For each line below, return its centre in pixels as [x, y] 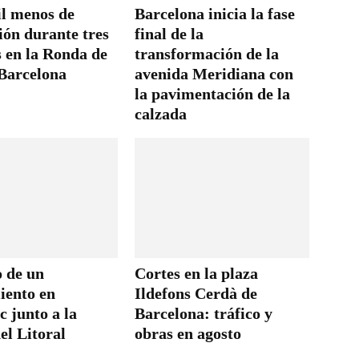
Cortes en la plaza [196, 273]
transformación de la [207, 53]
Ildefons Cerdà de [196, 293]
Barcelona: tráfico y [204, 313]
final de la [169, 33]
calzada [161, 113]
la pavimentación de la [212, 93]
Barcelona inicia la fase [215, 13]
